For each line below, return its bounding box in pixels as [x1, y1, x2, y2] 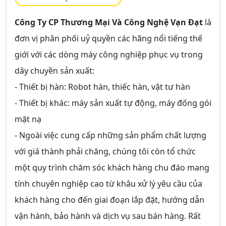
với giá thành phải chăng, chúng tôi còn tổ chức [15, 146, 196, 157]
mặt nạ [15, 114, 41, 125]
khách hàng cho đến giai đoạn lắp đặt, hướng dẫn [15, 194, 204, 205]
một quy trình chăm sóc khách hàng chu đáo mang [15, 162, 209, 173]
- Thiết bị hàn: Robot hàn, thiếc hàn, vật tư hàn [15, 81, 190, 92]
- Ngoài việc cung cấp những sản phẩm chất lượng [15, 130, 206, 141]
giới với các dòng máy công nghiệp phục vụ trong [15, 49, 203, 60]
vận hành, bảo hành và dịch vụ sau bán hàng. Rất [15, 210, 201, 221]
